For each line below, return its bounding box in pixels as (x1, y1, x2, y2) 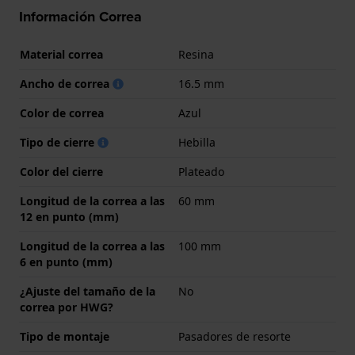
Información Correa (19, 6, 142, 28)
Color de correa (20, 105, 104, 121)
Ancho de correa (20, 76, 113, 92)
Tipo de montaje (20, 329, 109, 345)
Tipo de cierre (20, 135, 97, 151)
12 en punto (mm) (20, 209, 119, 225)
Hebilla (178, 135, 216, 151)
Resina (178, 47, 214, 63)
